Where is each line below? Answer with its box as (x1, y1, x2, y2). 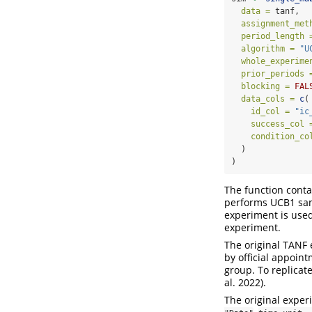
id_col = (251, 106, 290, 116)
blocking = (241, 81, 290, 91)
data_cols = (241, 93, 295, 104)
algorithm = (241, 43, 295, 54)
